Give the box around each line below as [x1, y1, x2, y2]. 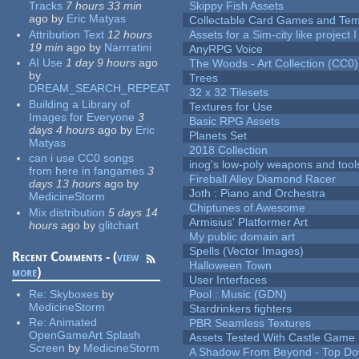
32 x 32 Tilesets [189, 86, 269, 99]
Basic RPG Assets [189, 115, 280, 128]
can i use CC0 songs [29, 151, 135, 165]
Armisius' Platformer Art [189, 216, 309, 229]
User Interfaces [189, 273, 268, 287]
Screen [29, 341, 66, 355]
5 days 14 [108, 205, 159, 219]
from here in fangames [29, 164, 145, 178]
